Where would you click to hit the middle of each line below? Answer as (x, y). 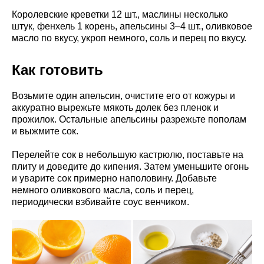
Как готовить (57, 70)
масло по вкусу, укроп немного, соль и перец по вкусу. (129, 38)
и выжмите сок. (45, 131)
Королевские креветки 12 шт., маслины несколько (120, 14)
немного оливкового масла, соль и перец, (103, 190)
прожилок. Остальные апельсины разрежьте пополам (129, 119)
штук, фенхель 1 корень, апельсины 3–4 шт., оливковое (132, 26)
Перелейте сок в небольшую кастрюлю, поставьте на (128, 154)
